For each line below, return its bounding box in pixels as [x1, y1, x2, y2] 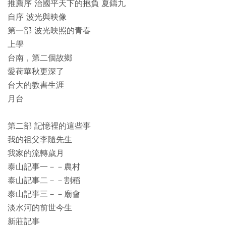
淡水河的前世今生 [8, 203, 72, 213]
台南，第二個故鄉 [8, 53, 72, 63]
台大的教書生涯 [8, 80, 64, 90]
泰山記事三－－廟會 [8, 189, 80, 199]
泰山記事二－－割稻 [8, 176, 80, 186]
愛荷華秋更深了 [8, 67, 64, 77]
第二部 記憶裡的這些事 [8, 121, 91, 131]
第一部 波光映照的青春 [8, 26, 91, 36]
